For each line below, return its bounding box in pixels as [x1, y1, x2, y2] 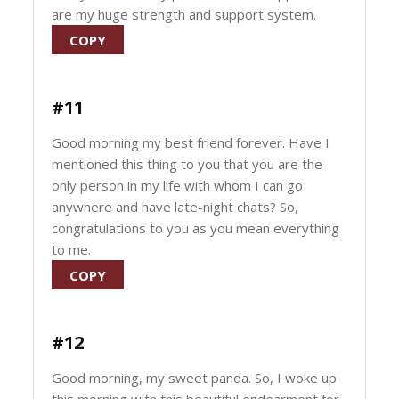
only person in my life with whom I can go [52, 176, 304, 194]
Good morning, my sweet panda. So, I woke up [52, 369, 338, 387]
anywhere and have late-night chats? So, [52, 198, 299, 216]
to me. [52, 240, 92, 258]
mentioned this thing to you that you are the [52, 155, 323, 173]
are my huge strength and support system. [52, 5, 317, 23]
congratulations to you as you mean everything [52, 219, 340, 237]
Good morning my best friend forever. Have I [52, 134, 330, 151]
